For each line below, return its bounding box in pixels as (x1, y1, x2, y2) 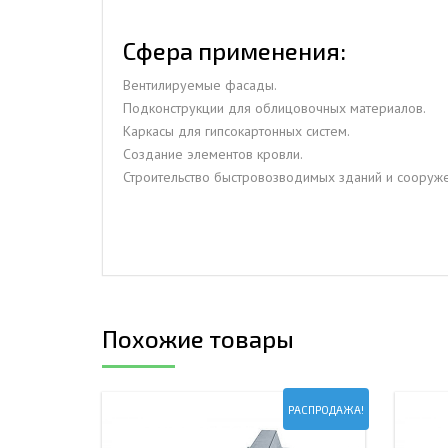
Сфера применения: (123, 35, 346, 65)
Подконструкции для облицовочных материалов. (123, 98, 426, 117)
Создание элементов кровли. (123, 144, 303, 163)
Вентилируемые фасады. (123, 75, 277, 94)
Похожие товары (102, 323, 294, 353)
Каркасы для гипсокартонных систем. (123, 121, 350, 140)
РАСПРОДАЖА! (287, 402, 364, 416)
